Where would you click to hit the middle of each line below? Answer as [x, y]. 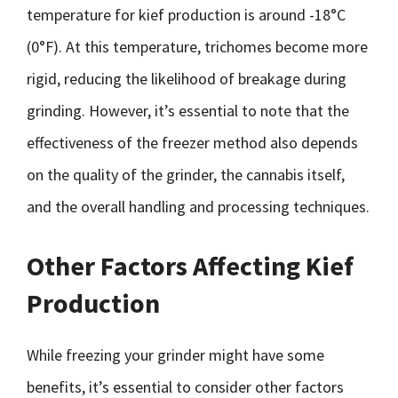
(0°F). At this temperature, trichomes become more [197, 47]
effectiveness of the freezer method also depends [192, 143]
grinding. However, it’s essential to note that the [188, 111]
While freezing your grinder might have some [175, 355]
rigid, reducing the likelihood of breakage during [187, 79]
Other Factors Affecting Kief [190, 266]
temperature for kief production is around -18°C [186, 15]
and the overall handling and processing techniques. [198, 207]
